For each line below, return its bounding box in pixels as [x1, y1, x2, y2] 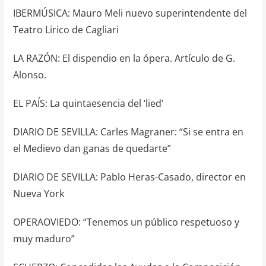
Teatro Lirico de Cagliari [12, 23, 119, 36]
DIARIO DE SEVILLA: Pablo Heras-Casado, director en [12, 170, 246, 183]
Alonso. [12, 68, 46, 81]
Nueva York [12, 187, 64, 200]
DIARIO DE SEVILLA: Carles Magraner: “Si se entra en [12, 125, 243, 138]
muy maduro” [12, 232, 75, 245]
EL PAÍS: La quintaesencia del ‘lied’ [12, 97, 163, 110]
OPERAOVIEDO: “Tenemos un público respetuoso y [12, 216, 239, 229]
